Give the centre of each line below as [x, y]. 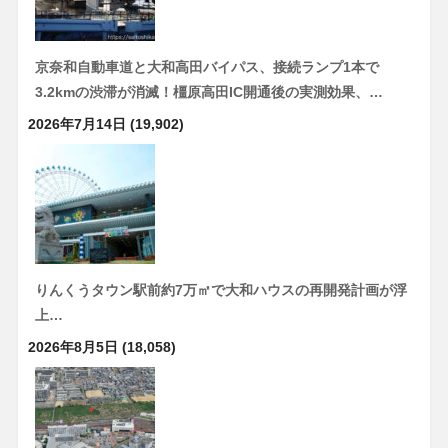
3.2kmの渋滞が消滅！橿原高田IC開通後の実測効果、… [208, 91]
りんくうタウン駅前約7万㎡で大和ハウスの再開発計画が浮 [220, 289]
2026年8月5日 [72, 346]
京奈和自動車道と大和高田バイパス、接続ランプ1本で [206, 66]
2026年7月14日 [76, 123]
